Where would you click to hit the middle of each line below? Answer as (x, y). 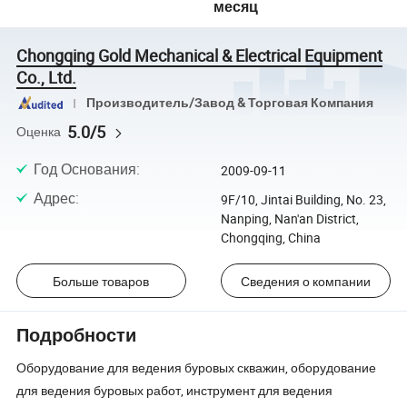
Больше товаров (101, 281)
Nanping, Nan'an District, (289, 218)
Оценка (39, 131)
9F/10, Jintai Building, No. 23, (303, 199)
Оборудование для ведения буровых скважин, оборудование (197, 367)
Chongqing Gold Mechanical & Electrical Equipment (200, 55)
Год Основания (84, 169)
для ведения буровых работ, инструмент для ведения (175, 390)
